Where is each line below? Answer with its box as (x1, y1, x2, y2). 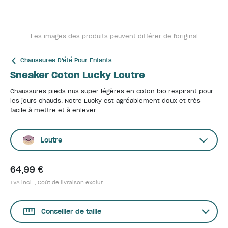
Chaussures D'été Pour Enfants (20, 56, 112, 64)
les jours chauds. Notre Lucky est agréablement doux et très (10, 97, 201, 104)
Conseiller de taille (41, 207, 101, 216)
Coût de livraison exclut (38, 179, 103, 186)
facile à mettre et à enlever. (10, 107, 97, 114)
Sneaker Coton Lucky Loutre (10, 69, 145, 81)
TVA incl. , (10, 179, 38, 186)
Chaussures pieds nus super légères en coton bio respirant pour (10, 88, 213, 95)
